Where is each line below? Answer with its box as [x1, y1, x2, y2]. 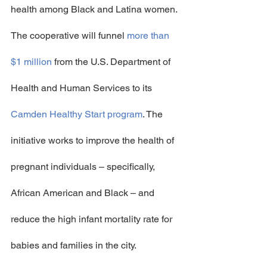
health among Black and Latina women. [11, 4, 178, 15]
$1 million [11, 56, 52, 67]
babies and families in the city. [11, 240, 136, 251]
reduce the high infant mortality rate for [11, 213, 175, 225]
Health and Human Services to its [11, 82, 154, 94]
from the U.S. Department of [52, 56, 173, 67]
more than [127, 30, 172, 41]
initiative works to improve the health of [11, 135, 176, 146]
